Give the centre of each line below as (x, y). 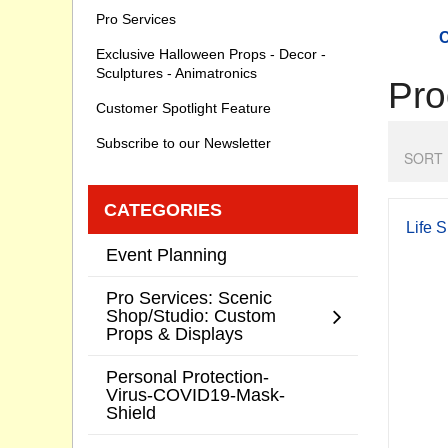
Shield (131, 413)
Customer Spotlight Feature (183, 108)
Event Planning (166, 255)
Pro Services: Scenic (189, 298)
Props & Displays (174, 334)
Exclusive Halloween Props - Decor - (211, 54)
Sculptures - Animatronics (176, 73)
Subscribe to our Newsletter (183, 143)
